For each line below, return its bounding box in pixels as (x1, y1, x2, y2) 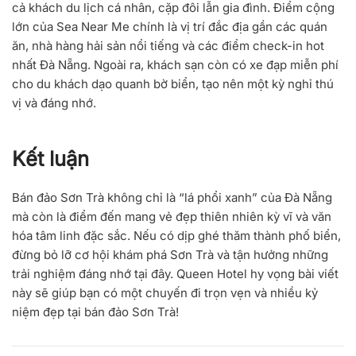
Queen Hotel (176, 266, 247, 282)
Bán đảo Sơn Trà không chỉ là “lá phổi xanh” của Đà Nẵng (12, 190, 332, 206)
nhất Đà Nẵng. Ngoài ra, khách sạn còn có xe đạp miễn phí (12, 57, 339, 73)
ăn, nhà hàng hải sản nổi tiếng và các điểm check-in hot (12, 38, 324, 54)
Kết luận (12, 146, 89, 172)
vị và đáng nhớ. (12, 95, 96, 111)
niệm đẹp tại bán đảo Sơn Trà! (12, 304, 179, 320)
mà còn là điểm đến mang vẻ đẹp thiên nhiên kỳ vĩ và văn (12, 209, 331, 225)
